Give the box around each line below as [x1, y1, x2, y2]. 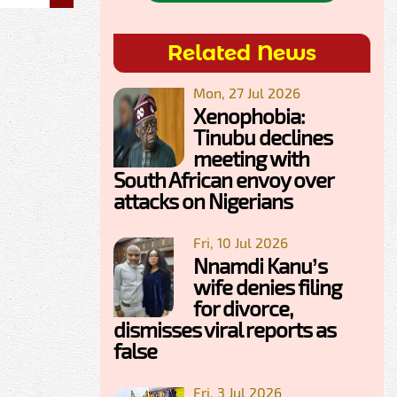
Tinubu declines [193, 124, 332, 151]
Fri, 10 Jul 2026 [193, 234, 288, 252]
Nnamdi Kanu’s [193, 253, 327, 279]
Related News [167, 40, 316, 66]
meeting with [193, 145, 309, 172]
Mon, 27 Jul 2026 [193, 84, 300, 102]
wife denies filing [193, 274, 341, 300]
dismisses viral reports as [113, 316, 336, 343]
